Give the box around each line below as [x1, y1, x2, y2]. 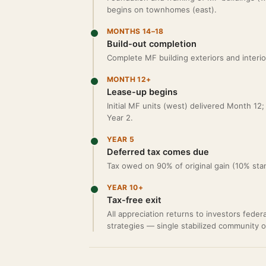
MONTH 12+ [107, 75, 151, 84]
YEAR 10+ [107, 183, 144, 192]
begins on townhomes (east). [107, 5, 217, 14]
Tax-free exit [107, 195, 161, 205]
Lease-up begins [107, 87, 178, 97]
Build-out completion [107, 39, 197, 49]
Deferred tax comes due [107, 147, 209, 157]
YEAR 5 [107, 135, 135, 144]
